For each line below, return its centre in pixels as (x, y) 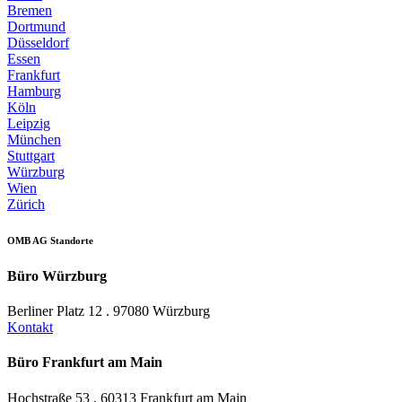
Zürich (26, 204)
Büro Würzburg (57, 275)
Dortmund (36, 26)
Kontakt (30, 328)
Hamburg (34, 91)
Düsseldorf (38, 42)
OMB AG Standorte (50, 240)
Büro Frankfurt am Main (85, 363)
